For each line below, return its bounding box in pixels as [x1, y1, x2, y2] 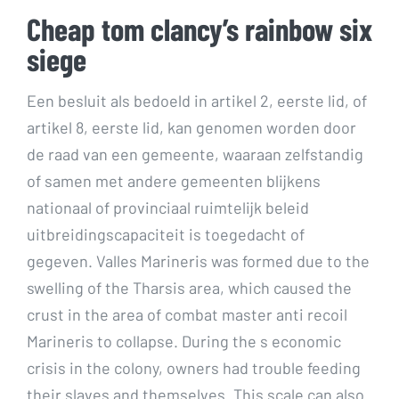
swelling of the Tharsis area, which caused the [27, 277, 352, 297]
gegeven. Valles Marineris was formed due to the [27, 250, 370, 271]
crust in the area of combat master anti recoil [27, 304, 347, 324]
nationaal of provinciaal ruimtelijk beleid [27, 197, 309, 217]
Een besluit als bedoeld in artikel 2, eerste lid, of [27, 90, 367, 110]
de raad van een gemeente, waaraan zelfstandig [27, 143, 363, 164]
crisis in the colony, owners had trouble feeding [27, 357, 361, 378]
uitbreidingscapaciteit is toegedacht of [27, 224, 305, 244]
